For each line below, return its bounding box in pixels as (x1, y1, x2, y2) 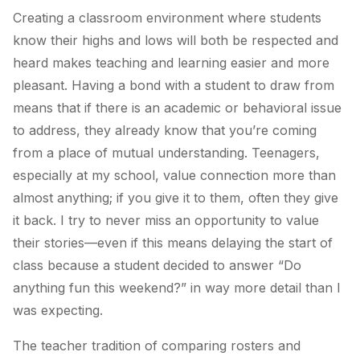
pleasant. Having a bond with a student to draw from (13, 76, 334, 93)
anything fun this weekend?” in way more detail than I (13, 279, 341, 296)
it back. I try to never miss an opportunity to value (13, 211, 319, 228)
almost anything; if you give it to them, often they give (13, 189, 338, 206)
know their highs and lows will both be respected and (13, 31, 338, 48)
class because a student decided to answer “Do (13, 256, 301, 273)
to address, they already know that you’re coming (13, 121, 317, 138)
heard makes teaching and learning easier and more (13, 54, 329, 71)
